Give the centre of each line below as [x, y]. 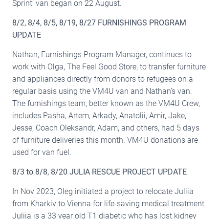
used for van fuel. [42, 152]
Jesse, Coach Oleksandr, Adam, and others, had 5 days [106, 128]
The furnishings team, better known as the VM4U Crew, [106, 103]
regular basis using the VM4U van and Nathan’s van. [102, 91]
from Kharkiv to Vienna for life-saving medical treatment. [109, 203]
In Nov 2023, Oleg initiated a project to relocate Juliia [103, 191]
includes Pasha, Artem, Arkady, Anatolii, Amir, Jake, [99, 115]
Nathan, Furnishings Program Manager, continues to [102, 54]
